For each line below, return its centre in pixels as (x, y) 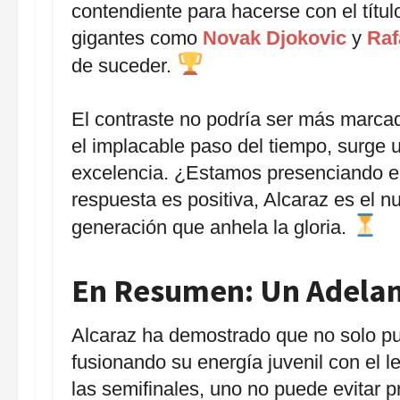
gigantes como (137, 37)
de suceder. (124, 66)
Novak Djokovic (275, 37)
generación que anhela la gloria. (212, 228)
